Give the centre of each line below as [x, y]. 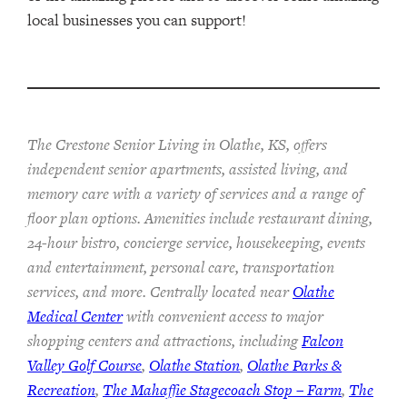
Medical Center [75, 317]
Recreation [61, 390]
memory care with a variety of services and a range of [195, 194]
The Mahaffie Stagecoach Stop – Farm [222, 390]
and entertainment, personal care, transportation [181, 268]
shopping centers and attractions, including [164, 341]
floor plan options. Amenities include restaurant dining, [200, 218]
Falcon [323, 341]
